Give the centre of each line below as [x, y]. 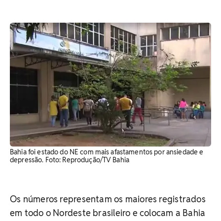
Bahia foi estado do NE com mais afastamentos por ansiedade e [107, 152]
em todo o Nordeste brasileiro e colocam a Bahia [108, 213]
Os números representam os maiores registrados [108, 199]
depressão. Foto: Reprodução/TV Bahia [70, 160]
